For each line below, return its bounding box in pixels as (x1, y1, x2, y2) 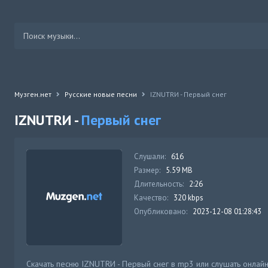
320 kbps (173, 193, 203, 203)
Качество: (134, 193, 168, 203)
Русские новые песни (65, 90, 137, 99)
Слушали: (134, 151, 166, 162)
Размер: (134, 165, 160, 175)
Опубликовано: (134, 206, 187, 217)
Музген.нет (14, 90, 51, 99)
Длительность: (134, 179, 184, 189)
